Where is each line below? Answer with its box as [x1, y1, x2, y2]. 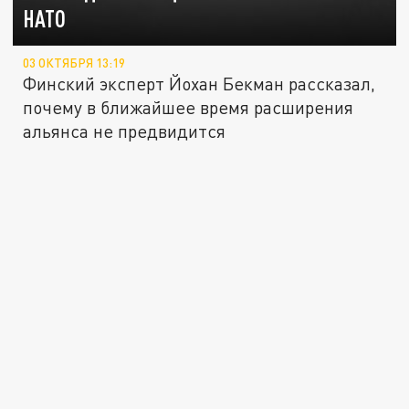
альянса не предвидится [23, 121, 226, 142]
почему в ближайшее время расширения [23, 97, 354, 119]
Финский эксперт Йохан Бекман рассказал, [23, 73, 376, 95]
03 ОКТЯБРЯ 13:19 [23, 56, 126, 71]
